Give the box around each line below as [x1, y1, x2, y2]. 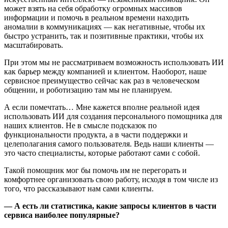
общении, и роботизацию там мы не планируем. [4, 85, 172, 94]
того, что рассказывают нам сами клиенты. [4, 184, 154, 193]
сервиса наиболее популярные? [4, 210, 120, 219]
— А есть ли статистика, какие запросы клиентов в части [4, 201, 216, 210]
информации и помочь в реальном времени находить [4, 13, 189, 22]
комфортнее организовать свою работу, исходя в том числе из [4, 175, 218, 184]
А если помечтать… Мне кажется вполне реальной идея [4, 102, 199, 111]
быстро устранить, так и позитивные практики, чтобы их [4, 31, 204, 40]
